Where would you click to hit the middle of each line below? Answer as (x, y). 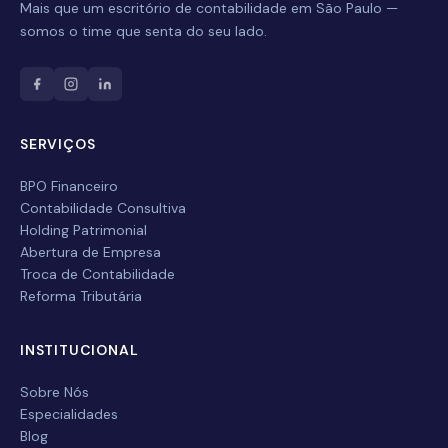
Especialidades (69, 414)
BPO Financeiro (69, 186)
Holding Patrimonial (83, 230)
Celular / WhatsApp (112, 155)
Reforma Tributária (81, 296)
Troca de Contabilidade (97, 274)
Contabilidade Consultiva (103, 208)
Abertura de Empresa (90, 252)
